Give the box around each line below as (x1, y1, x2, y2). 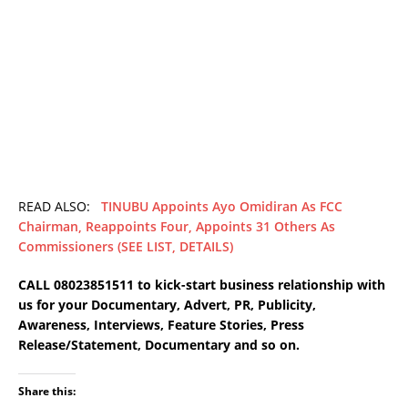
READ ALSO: (18, 198, 101, 216)
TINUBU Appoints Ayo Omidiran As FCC (101, 198, 342, 216)
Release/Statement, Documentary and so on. (18, 336, 300, 354)
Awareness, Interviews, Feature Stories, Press (18, 316, 304, 334)
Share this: (18, 383, 76, 400)
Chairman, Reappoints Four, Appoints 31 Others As (18, 218, 335, 236)
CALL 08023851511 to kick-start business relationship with (18, 276, 385, 294)
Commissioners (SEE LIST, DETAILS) (18, 238, 233, 256)
